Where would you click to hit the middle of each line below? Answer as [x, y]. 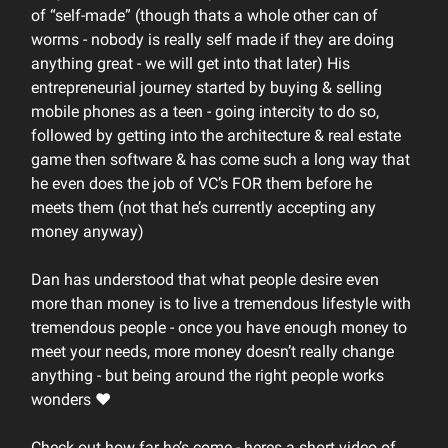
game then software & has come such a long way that [220, 159]
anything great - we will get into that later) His [190, 63]
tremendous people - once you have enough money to [219, 327]
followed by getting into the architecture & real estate [216, 135]
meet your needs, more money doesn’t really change [212, 351]
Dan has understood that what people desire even [205, 279]
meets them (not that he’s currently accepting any [203, 207]
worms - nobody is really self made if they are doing [212, 39]
